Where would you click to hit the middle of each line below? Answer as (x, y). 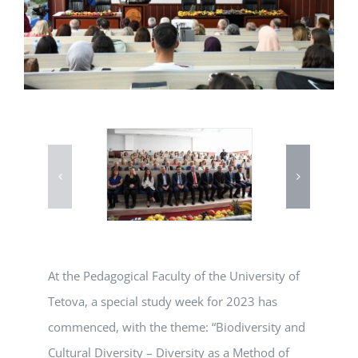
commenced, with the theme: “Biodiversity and (177, 327)
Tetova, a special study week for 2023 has (163, 302)
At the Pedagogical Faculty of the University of (174, 276)
